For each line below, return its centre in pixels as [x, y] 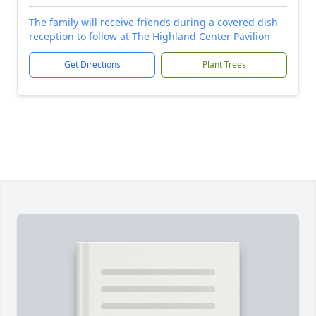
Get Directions [92, 65]
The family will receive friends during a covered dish [153, 22]
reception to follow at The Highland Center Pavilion [150, 36]
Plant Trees [224, 65]
